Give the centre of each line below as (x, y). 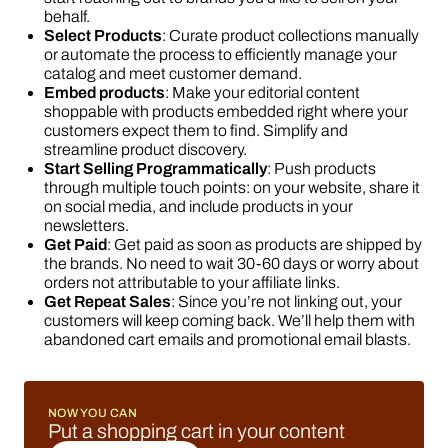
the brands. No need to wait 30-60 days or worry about (231, 263)
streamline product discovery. (145, 149)
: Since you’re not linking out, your (286, 301)
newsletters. (88, 225)
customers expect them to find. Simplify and (196, 130)
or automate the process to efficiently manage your (220, 54)
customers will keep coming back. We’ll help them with (229, 320)
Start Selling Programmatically (155, 168)
